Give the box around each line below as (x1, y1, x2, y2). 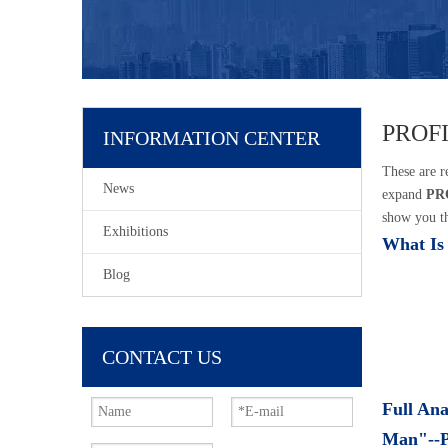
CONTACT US (102, 345, 222, 368)
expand (382, 186, 426, 202)
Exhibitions (103, 223, 168, 239)
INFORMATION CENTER (103, 126, 320, 149)
